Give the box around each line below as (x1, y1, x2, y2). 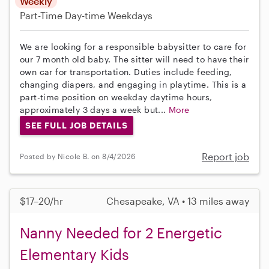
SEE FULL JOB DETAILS (25, 119, 128, 130)
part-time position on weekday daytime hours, (20, 92, 213, 103)
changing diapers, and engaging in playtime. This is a (20, 79, 247, 90)
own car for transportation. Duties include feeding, (20, 67, 232, 77)
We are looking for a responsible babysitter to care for (20, 41, 246, 52)
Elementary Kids (20, 245, 129, 263)
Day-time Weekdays (65, 10, 153, 22)
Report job (202, 150, 249, 162)
